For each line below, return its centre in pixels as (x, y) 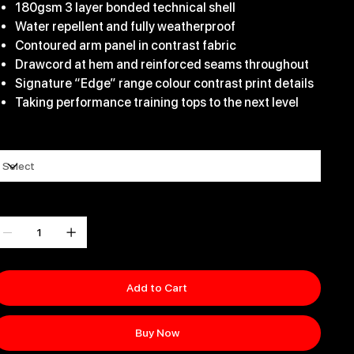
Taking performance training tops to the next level (156, 103)
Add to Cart (157, 288)
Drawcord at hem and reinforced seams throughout (162, 65)
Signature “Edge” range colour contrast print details (164, 84)
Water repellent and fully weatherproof (125, 27)
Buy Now (157, 333)
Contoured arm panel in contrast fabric (125, 46)
